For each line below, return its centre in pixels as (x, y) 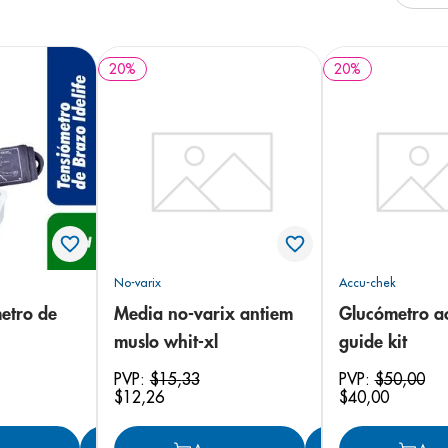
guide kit (372, 341)
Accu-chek (367, 282)
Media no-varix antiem (203, 313)
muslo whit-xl (165, 341)
